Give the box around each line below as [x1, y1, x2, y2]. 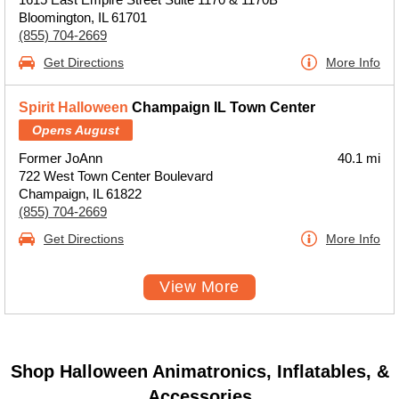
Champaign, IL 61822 [19, 186, 142, 201]
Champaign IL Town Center [128, 100, 315, 115]
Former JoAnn [19, 151, 102, 166]
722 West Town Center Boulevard [19, 168, 213, 183]
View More [159, 278, 240, 296]
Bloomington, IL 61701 [19, 10, 147, 25]
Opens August [32, 123, 119, 137]
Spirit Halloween [19, 100, 128, 115]
